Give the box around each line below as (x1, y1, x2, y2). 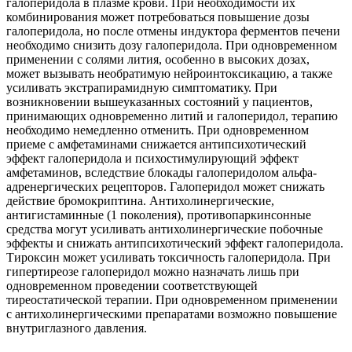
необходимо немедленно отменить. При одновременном (6, 123, 309, 137)
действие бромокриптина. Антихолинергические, (6, 193, 274, 207)
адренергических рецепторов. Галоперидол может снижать (6, 179, 324, 193)
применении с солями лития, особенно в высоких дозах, (6, 52, 310, 66)
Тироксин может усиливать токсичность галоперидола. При (6, 250, 331, 264)
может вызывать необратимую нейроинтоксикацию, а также (6, 66, 332, 80)
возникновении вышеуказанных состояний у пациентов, (6, 94, 313, 108)
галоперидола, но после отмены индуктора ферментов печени (6, 24, 340, 38)
